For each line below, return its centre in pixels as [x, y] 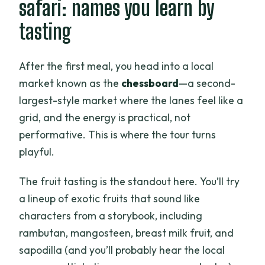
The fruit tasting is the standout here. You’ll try [130, 181]
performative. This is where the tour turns [118, 134]
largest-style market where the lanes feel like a [131, 100]
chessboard [150, 83]
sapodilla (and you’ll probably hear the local [122, 250]
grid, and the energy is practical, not [105, 117]
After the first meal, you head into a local [117, 66]
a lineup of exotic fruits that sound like [110, 198]
